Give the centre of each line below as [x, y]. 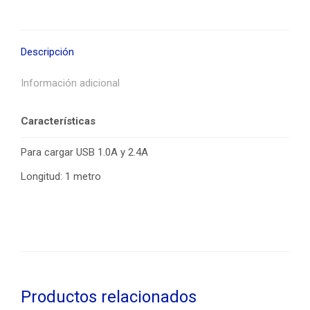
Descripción [47, 52]
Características [58, 121]
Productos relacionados [109, 297]
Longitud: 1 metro [61, 176]
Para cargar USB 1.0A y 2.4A [84, 152]
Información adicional [70, 83]
